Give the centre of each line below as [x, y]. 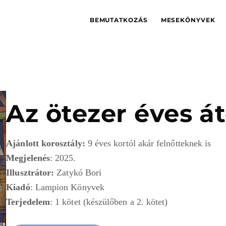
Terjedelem [28, 202]
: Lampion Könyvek [67, 187]
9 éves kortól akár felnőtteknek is [149, 143]
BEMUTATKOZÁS [119, 20]
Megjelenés [28, 158]
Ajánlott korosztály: [47, 143]
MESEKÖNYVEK [188, 20]
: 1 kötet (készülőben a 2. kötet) [109, 202]
